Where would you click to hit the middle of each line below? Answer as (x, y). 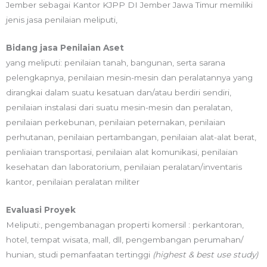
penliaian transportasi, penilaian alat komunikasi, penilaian (122, 152)
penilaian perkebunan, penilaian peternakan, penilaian (116, 122)
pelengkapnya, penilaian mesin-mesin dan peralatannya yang (129, 78)
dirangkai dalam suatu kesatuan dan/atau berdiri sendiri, (119, 93)
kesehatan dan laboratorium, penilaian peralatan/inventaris (124, 167)
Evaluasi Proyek (41, 210)
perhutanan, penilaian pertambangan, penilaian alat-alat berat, (131, 137)
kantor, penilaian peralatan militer (73, 182)
